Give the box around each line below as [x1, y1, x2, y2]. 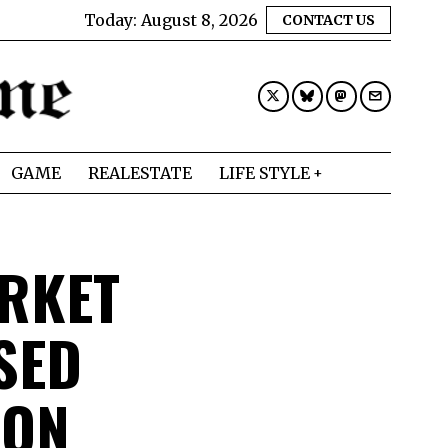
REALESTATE [88, 162, 192, 183]
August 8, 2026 [141, 10, 258, 30]
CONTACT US [282, 11, 375, 29]
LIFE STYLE [219, 162, 310, 183]
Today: [84, 10, 141, 30]
